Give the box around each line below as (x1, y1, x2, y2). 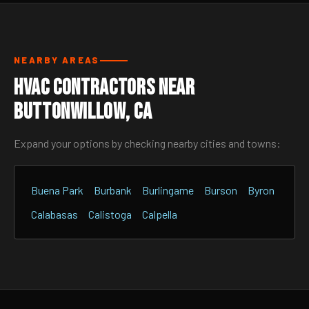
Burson (204, 183, 237, 197)
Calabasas (31, 208, 78, 221)
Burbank (94, 183, 132, 197)
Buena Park (31, 183, 83, 197)
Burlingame (142, 183, 194, 197)
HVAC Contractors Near (14, 74, 195, 101)
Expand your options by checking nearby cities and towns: (14, 137, 281, 150)
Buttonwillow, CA (14, 99, 152, 126)
